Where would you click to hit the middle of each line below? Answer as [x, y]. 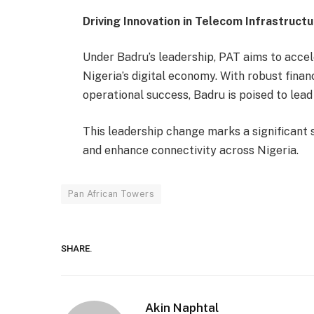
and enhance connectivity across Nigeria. [190, 150]
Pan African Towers [111, 193]
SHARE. [77, 248]
